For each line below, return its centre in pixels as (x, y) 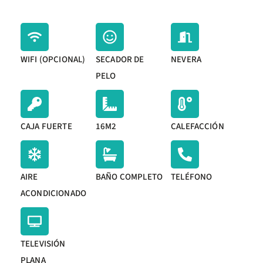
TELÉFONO (192, 177)
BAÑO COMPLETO (129, 177)
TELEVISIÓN (43, 244)
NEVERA (186, 60)
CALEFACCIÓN (198, 127)
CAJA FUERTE (46, 127)
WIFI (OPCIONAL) (53, 60)
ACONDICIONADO (53, 193)
